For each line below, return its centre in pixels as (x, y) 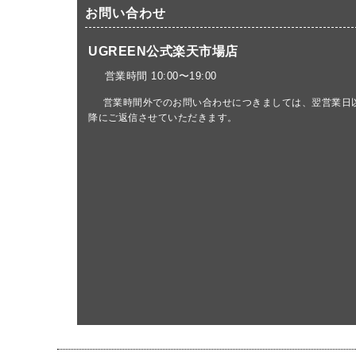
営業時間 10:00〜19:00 (159, 76)
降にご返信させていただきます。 (163, 118)
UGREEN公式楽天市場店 (163, 52)
